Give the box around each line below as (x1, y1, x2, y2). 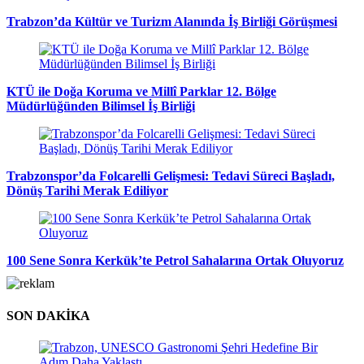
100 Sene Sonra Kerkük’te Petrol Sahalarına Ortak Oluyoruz (6, 253, 344, 268)
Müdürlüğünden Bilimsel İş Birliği (6, 99, 195, 114)
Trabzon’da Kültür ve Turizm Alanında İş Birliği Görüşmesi (6, 15, 337, 29)
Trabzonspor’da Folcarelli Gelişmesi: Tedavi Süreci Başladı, (6, 169, 335, 184)
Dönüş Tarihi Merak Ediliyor (6, 184, 168, 198)
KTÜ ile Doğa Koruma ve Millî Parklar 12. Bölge (6, 84, 276, 99)
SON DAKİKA (6, 308, 90, 323)
